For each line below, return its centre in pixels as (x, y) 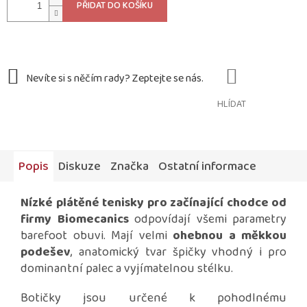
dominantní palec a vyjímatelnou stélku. (127, 269)
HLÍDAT (232, 105)
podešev (46, 253)
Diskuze (79, 167)
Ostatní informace (207, 167)
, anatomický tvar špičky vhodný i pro (179, 253)
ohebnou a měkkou (230, 236)
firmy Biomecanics (77, 220)
